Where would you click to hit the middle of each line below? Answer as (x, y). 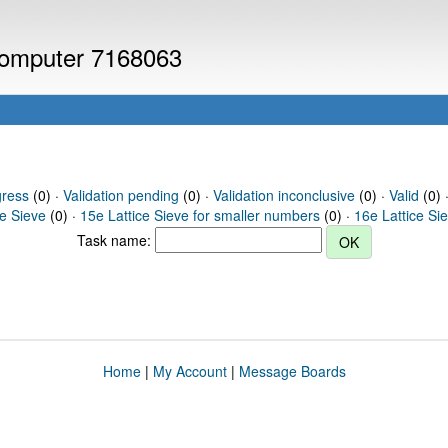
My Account (189, 371)
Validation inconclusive (283, 195)
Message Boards (292, 371)
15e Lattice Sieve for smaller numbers (200, 215)
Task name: (115, 239)
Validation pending (120, 195)
